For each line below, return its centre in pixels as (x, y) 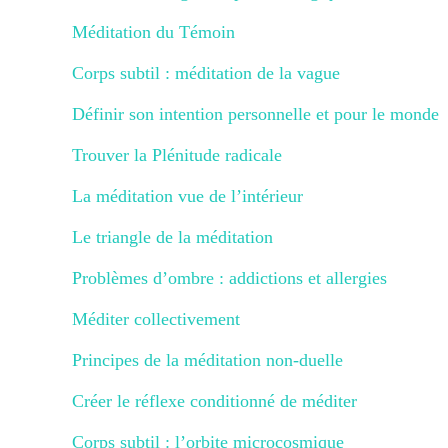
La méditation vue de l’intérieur (187, 196)
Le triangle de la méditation (172, 237)
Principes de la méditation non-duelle (207, 360)
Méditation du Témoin (153, 32)
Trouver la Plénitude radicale (177, 155)
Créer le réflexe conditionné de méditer (214, 401)
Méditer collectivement (156, 319)
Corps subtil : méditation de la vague (206, 73)
